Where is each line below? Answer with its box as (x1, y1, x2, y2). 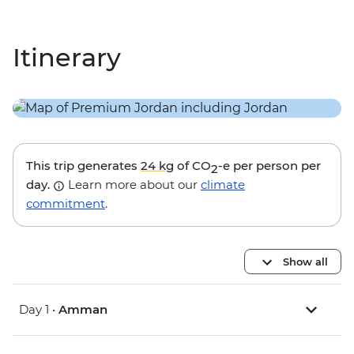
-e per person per (218, 158, 321, 174)
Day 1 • (19, 302, 58, 318)
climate (201, 177, 245, 193)
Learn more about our (65, 177, 201, 193)
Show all (283, 254, 328, 268)
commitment (26, 196, 105, 212)
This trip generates (26, 158, 141, 174)
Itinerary (13, 41, 121, 73)
